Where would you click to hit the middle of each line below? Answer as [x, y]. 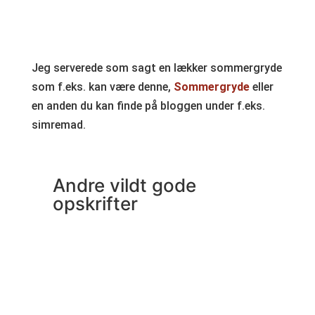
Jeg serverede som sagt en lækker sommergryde [156, 68]
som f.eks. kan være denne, [102, 87]
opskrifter [95, 204]
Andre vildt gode [124, 186]
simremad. [58, 125]
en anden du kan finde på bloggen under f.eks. [148, 106]
